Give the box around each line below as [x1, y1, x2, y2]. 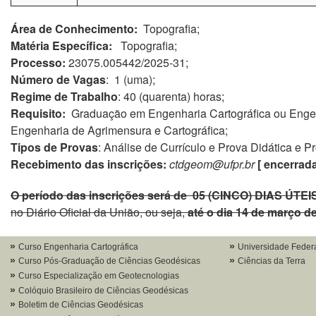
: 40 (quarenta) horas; [118, 88, 227, 104]
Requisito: [11, 105, 66, 121]
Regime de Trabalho [11, 88, 118, 104]
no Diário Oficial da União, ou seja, [11, 204, 188, 220]
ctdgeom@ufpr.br [169, 156, 255, 172]
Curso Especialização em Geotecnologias [18, 271, 179, 280]
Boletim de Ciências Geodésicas [18, 300, 143, 310]
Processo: [11, 54, 66, 71]
